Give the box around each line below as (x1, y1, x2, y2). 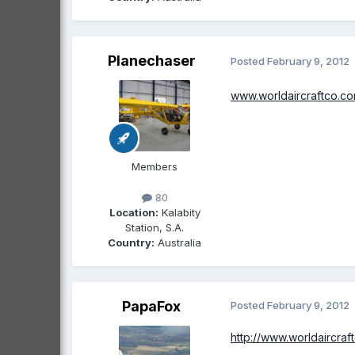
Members (132, 159, 177, 173)
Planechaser (107, 52, 196, 69)
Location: (109, 205, 158, 219)
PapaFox (122, 297, 181, 315)
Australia (155, 235, 201, 249)
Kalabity (158, 205, 200, 219)
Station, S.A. (125, 220, 184, 234)
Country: (108, 235, 155, 249)
